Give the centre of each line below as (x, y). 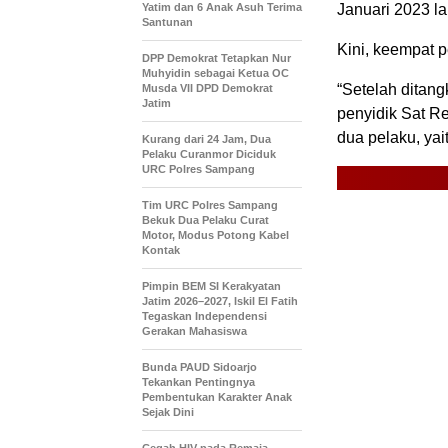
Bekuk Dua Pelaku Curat (205, 220)
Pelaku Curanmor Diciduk (209, 154)
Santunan (167, 22)
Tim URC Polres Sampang (210, 205)
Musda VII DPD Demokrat (207, 88)
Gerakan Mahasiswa (194, 331)
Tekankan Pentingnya (198, 382)
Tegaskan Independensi (204, 316)
